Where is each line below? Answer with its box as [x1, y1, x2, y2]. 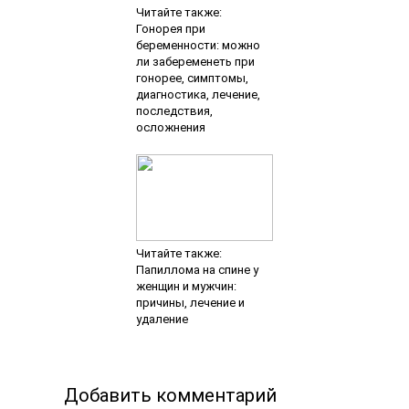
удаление [135, 312, 188, 326]
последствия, [135, 104, 213, 118]
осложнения [135, 121, 205, 134]
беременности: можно [135, 38, 260, 52]
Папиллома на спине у [135, 263, 258, 277]
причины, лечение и [135, 296, 245, 309]
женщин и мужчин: [135, 279, 236, 293]
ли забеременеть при [135, 55, 255, 68]
